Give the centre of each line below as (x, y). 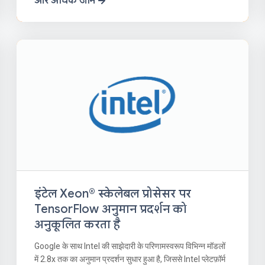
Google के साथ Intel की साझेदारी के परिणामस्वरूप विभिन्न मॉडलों (130, 246)
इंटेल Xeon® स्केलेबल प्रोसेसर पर (113, 193)
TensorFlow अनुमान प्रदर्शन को (111, 209)
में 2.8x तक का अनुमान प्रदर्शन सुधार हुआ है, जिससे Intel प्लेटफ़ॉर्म (130, 259)
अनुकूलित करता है (77, 224)
